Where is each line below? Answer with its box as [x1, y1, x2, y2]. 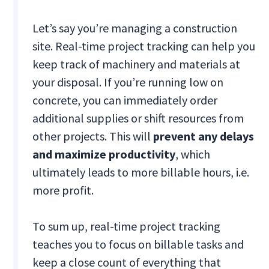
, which [175, 147, 211, 162]
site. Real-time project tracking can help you [32, 38, 256, 54]
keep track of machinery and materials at [32, 56, 241, 72]
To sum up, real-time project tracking [32, 219, 221, 234]
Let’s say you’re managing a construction [32, 20, 238, 36]
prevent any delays [153, 128, 255, 144]
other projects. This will [32, 128, 154, 144]
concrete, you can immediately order [32, 92, 218, 108]
